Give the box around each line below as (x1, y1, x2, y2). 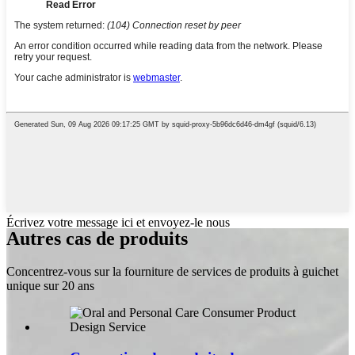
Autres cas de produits (6, 227, 188, 249)
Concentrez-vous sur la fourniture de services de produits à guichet (6, 265, 338, 279)
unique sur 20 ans (6, 279, 94, 293)
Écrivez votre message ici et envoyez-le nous (6, 215, 230, 229)
